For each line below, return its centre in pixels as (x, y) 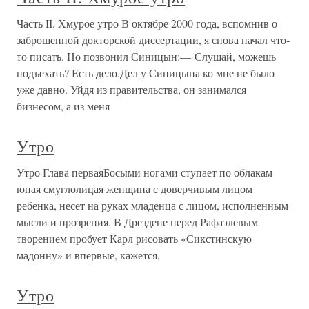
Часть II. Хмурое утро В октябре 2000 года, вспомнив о (147, 23)
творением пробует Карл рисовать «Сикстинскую (134, 238)
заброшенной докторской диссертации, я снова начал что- (153, 40)
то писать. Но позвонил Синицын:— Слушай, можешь (146, 56)
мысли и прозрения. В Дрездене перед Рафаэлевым (137, 222)
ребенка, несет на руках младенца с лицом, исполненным (152, 205)
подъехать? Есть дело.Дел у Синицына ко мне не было (146, 73)
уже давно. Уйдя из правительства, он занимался (131, 89)
